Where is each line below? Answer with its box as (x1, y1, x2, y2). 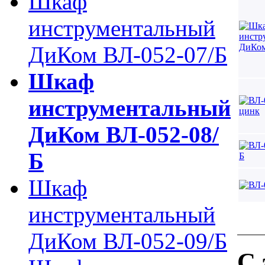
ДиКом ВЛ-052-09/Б (28, 228, 227, 254)
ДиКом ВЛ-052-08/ (28, 122, 219, 147)
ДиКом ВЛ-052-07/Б (28, 42, 227, 67)
